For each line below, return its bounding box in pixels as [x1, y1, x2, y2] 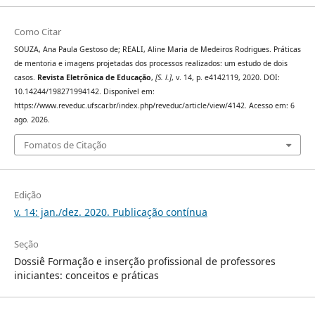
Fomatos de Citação [23, 138, 107, 151]
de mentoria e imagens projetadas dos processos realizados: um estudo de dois [13, 58, 288, 69]
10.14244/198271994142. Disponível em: [13, 86, 155, 97]
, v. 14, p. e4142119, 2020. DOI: [171, 72, 280, 83]
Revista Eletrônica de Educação [37, 72, 151, 83]
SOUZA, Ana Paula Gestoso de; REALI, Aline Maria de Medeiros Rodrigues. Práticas [13, 44, 301, 55]
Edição [13, 188, 41, 201]
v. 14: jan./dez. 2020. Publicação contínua [13, 205, 207, 219]
